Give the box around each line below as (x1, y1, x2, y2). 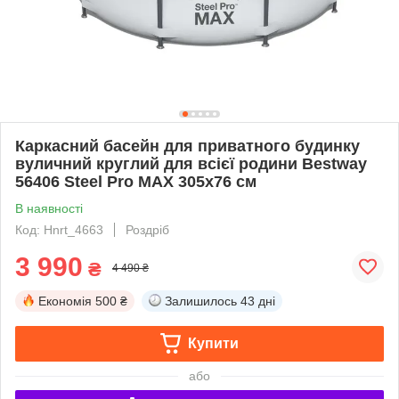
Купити (187, 335, 239, 351)
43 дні (240, 293, 275, 308)
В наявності (15, 200, 83, 216)
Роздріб (126, 222, 169, 237)
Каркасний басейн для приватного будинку (15, 136, 360, 155)
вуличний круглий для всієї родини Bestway (15, 154, 367, 173)
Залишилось (165, 293, 237, 308)
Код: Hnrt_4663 (15, 222, 103, 237)
